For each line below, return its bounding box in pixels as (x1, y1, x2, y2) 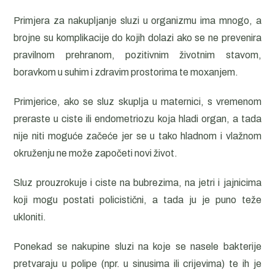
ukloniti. (14, 212, 47, 222)
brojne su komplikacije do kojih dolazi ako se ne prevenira (14, 33, 261, 43)
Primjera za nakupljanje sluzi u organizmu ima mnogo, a (14, 15, 261, 26)
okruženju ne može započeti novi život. (14, 148, 178, 158)
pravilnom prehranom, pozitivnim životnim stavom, (14, 50, 261, 60)
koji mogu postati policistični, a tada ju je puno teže (14, 195, 261, 205)
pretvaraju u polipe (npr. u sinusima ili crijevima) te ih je (14, 258, 261, 269)
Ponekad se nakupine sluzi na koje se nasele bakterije (14, 241, 261, 252)
